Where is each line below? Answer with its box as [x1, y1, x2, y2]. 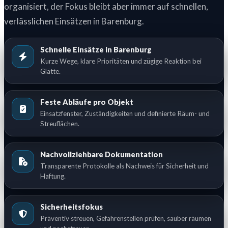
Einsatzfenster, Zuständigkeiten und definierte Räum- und [40, 109, 210, 118]
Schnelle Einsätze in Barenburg [40, 45, 152, 54]
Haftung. [40, 172, 66, 181]
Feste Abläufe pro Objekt [40, 98, 133, 107]
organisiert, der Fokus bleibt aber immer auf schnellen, [4, 1, 208, 12]
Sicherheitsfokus [40, 203, 103, 212]
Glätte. [40, 67, 61, 76]
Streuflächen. [40, 120, 79, 128]
